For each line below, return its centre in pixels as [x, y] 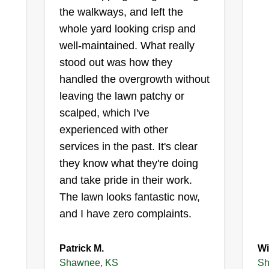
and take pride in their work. [125, 180]
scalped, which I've [104, 113]
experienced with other [113, 130]
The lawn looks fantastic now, [129, 197]
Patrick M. [81, 248]
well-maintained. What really [127, 46]
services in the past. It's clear [128, 147]
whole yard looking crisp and [127, 29]
